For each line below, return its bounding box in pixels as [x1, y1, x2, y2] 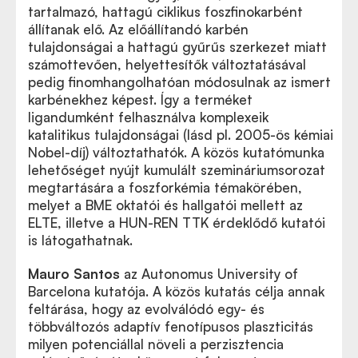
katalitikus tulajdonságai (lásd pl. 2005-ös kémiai [28, 126, 333, 143]
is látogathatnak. [28, 232, 133, 249]
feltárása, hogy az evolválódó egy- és [28, 300, 265, 317]
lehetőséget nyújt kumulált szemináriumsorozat [28, 161, 325, 178]
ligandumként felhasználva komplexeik [28, 109, 268, 125]
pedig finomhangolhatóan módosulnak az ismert [28, 74, 331, 90]
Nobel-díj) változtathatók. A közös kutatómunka [28, 144, 324, 161]
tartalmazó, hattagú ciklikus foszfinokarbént [28, 3, 303, 20]
